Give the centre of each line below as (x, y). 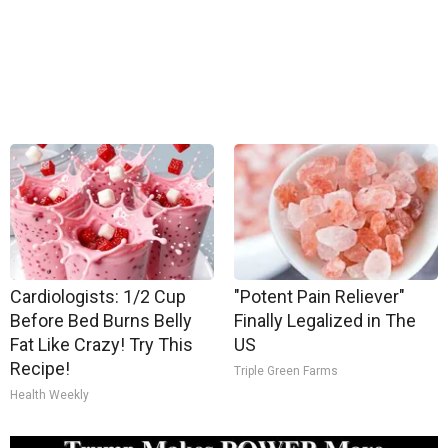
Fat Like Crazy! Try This (101, 344)
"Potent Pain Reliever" (319, 296)
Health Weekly (49, 395)
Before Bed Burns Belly (101, 320)
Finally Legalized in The (325, 320)
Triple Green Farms (286, 371)
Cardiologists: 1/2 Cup (98, 296)
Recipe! (40, 368)
